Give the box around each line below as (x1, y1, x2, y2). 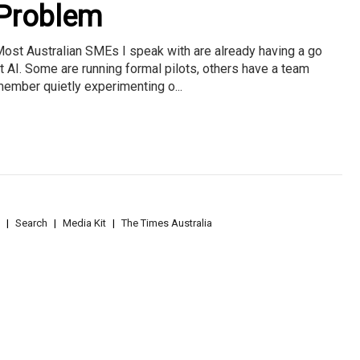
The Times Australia (121, 217, 212, 230)
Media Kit (63, 217, 106, 230)
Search (15, 217, 47, 230)
